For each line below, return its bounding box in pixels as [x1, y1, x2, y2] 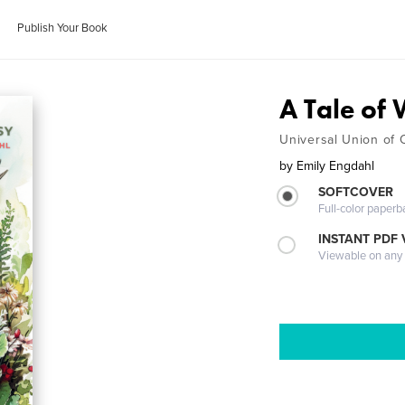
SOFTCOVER [318, 184, 394, 200]
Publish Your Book [17, 21, 108, 35]
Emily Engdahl [297, 158, 375, 174]
